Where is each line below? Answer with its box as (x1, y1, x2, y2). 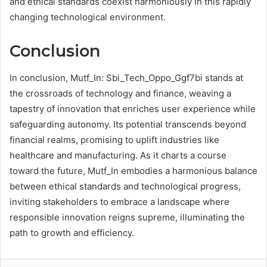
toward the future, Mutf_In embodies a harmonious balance (10, 164, 257, 176)
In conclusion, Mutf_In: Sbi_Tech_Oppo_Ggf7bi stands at (10, 72, 243, 83)
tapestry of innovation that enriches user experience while (10, 103, 256, 114)
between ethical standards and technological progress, (10, 180, 241, 192)
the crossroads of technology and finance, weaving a (10, 87, 231, 99)
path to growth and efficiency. (10, 226, 134, 238)
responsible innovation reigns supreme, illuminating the (10, 211, 245, 223)
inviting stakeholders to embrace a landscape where (10, 195, 229, 207)
